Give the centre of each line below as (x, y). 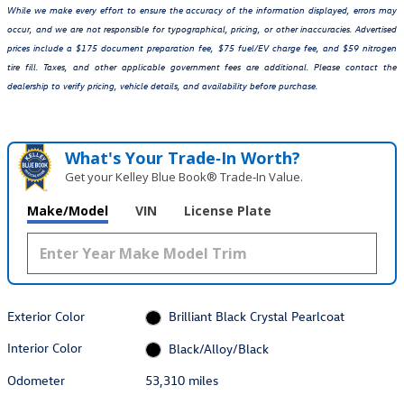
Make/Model (68, 211)
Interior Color (45, 348)
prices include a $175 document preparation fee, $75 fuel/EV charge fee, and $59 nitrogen (202, 49)
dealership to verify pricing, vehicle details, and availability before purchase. (162, 87)
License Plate (228, 211)
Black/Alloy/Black (218, 348)
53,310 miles (182, 380)
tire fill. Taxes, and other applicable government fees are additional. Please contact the (202, 68)
